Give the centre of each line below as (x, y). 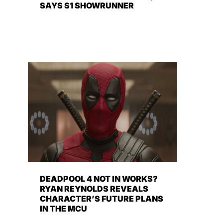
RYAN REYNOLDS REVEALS (94, 189)
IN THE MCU (63, 209)
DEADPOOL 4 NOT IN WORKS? (99, 179)
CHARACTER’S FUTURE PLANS (102, 199)
